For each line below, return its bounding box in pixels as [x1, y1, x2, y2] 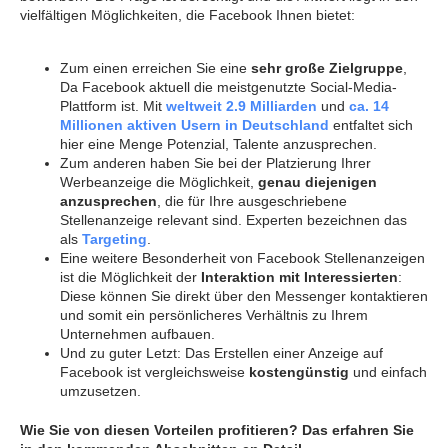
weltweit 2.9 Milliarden [166, 97, 317, 114]
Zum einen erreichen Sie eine [60, 59, 251, 76]
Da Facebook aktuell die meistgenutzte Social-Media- [60, 78, 397, 95]
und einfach [353, 363, 427, 380]
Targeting [82, 230, 147, 247]
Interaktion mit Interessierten [201, 268, 398, 285]
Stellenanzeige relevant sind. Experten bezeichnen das [60, 211, 407, 228]
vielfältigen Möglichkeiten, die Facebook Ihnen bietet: [20, 6, 355, 23]
